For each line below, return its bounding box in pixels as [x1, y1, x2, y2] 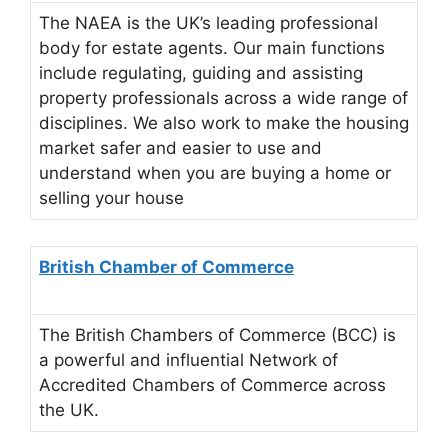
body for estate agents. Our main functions [39, 38, 385, 59]
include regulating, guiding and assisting [39, 63, 363, 84]
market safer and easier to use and [39, 138, 322, 159]
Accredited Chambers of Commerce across [39, 374, 386, 395]
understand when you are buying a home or [39, 163, 391, 184]
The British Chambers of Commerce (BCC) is [39, 324, 396, 345]
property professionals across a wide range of [39, 88, 408, 109]
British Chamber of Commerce [39, 256, 294, 277]
